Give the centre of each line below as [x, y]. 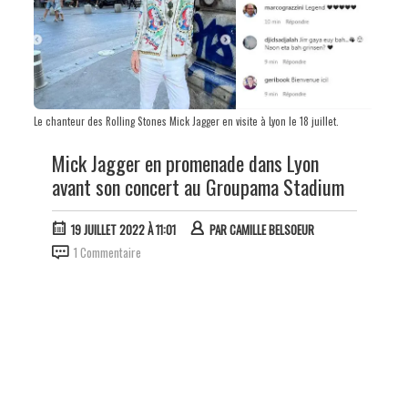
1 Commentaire [107, 253]
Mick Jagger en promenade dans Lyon [185, 163]
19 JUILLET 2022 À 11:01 [123, 230]
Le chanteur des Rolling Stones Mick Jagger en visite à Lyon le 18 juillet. [186, 122]
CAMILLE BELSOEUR [271, 230]
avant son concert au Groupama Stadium [198, 187]
